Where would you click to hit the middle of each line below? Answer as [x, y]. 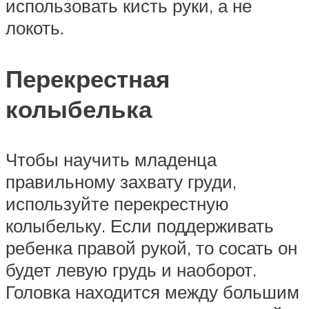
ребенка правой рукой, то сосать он [151, 247]
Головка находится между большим [152, 291]
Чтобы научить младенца [111, 159]
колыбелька [79, 109]
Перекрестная [88, 78]
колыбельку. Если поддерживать [140, 225]
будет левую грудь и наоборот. [131, 269]
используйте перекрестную [117, 203]
